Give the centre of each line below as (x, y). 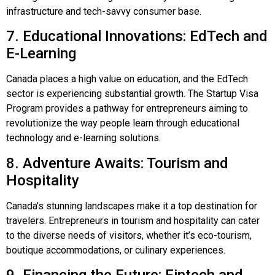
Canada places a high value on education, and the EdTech (127, 79)
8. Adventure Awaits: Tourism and (117, 163)
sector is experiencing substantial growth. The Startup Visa (132, 94)
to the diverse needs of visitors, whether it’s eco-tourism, (129, 235)
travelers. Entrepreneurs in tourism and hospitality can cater (133, 220)
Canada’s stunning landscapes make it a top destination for (132, 206)
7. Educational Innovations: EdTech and (137, 37)
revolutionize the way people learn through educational (123, 123)
